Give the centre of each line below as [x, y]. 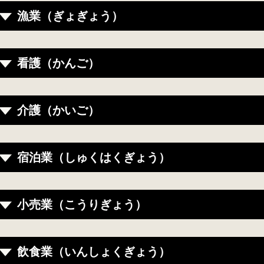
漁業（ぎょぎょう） [70, 16]
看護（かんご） [58, 63]
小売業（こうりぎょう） [82, 205]
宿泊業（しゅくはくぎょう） [94, 158]
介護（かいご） [58, 110]
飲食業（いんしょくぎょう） [94, 252]
